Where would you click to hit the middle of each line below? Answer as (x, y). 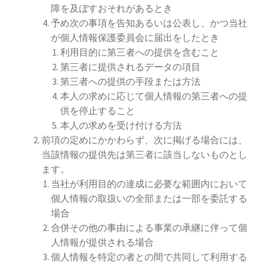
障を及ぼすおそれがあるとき (111, 8)
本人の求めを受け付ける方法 (121, 125)
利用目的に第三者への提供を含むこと (139, 52)
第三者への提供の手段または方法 (130, 82)
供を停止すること (97, 111)
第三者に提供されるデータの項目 (130, 67)
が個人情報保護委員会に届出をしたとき (135, 38)
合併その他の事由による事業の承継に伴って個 (149, 228)
